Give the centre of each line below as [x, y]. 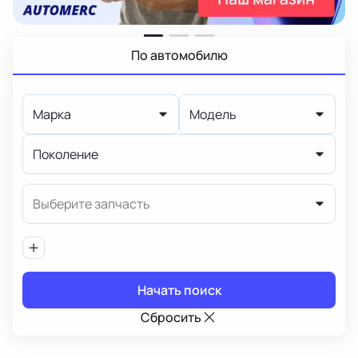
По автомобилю [179, 55]
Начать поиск [179, 290]
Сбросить [171, 317]
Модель [213, 114]
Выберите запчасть [91, 203]
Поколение [66, 154]
